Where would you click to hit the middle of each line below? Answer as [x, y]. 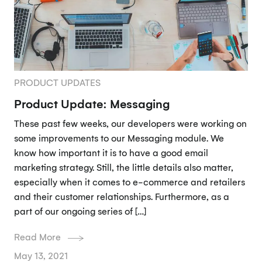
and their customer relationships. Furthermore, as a [121, 196]
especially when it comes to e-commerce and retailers [129, 182]
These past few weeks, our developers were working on [130, 123]
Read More [37, 237]
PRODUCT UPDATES [57, 82]
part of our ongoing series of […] [80, 211]
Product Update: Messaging [92, 103]
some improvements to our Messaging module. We [119, 138]
